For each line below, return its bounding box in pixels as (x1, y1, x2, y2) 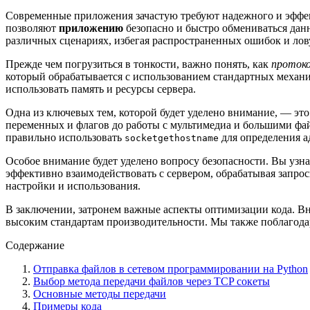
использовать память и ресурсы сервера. (6, 82, 196, 95)
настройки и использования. (6, 179, 140, 192)
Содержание (6, 239, 64, 251)
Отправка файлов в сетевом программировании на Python (33, 262, 308, 275)
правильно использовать (6, 131, 125, 143)
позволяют (6, 21, 59, 34)
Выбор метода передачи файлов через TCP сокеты (33, 275, 270, 287)
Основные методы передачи (33, 287, 166, 300)
